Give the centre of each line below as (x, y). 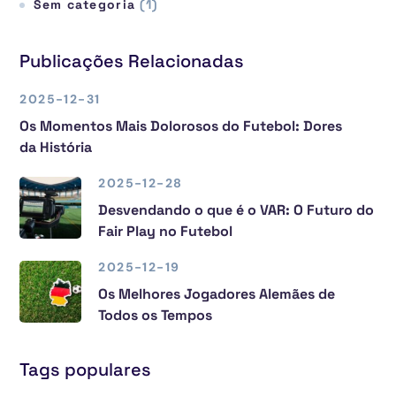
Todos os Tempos (156, 315)
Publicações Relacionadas (132, 61)
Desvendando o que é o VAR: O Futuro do (236, 209)
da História (56, 147)
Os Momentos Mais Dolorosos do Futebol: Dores (181, 126)
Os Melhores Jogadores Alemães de (217, 293)
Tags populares (86, 369)
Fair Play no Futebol (166, 231)
